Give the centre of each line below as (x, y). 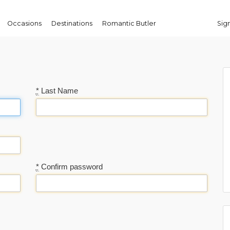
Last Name (58, 91)
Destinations (72, 23)
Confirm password (71, 167)
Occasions (24, 23)
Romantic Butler (129, 23)
